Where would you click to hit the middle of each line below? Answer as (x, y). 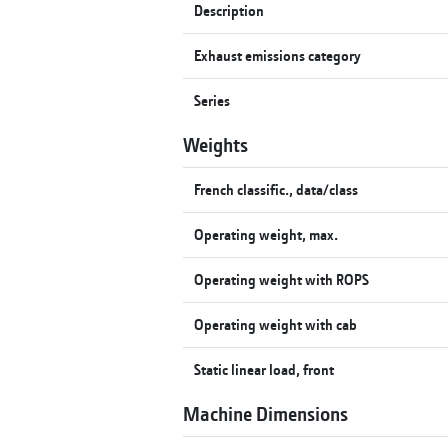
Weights (215, 144)
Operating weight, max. (266, 234)
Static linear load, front (264, 369)
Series (212, 100)
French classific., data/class (276, 189)
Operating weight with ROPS (282, 279)
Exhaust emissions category (278, 55)
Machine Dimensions (265, 413)
